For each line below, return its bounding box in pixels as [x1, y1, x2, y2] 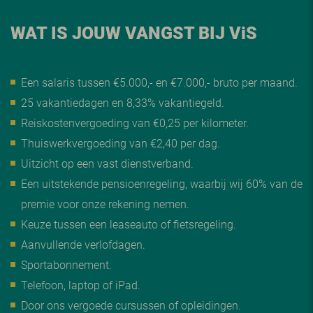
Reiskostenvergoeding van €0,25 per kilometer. [21, 115, 249, 130]
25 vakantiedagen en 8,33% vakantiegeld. [21, 95, 224, 110]
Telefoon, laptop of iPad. [21, 277, 140, 292]
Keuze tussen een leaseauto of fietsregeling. [21, 217, 236, 231]
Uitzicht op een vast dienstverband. [21, 156, 194, 170]
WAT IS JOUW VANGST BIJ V [10, 21, 241, 44]
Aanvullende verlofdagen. [21, 237, 145, 252]
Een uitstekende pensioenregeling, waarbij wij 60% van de [21, 176, 303, 191]
